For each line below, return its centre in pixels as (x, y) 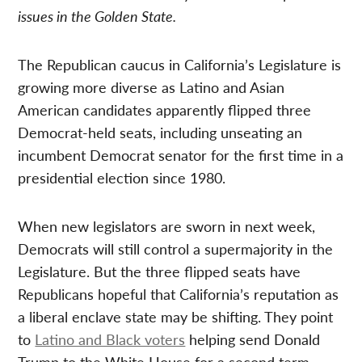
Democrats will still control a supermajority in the (176, 249)
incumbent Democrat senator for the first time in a (181, 155)
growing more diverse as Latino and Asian (152, 87)
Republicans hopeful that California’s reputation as (179, 294)
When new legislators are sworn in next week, (167, 226)
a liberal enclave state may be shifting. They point (176, 317)
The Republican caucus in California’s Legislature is (180, 65)
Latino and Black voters (110, 339)
